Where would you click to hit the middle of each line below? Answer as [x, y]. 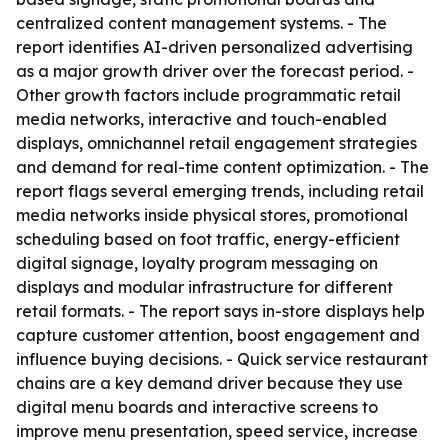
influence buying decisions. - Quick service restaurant [222, 359]
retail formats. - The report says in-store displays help [220, 311]
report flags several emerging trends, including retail [220, 191]
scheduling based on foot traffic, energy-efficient [208, 239]
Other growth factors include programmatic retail [208, 95]
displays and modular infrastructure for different [204, 287]
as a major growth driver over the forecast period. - [215, 71]
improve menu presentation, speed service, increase [217, 431]
